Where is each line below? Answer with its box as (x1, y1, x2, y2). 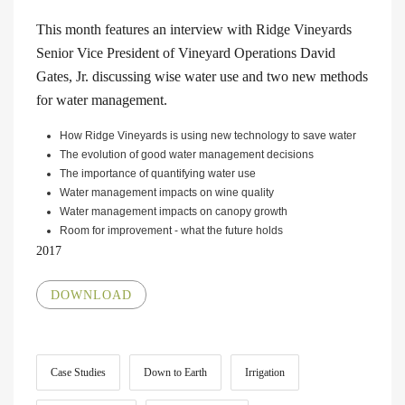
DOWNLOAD (51, 287, 132, 302)
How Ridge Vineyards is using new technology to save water (60, 128, 356, 142)
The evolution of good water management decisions (60, 147, 314, 161)
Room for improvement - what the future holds (60, 223, 283, 237)
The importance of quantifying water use (60, 166, 256, 180)
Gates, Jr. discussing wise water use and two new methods (36, 68, 368, 84)
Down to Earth (144, 365, 207, 379)
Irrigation (245, 365, 285, 379)
